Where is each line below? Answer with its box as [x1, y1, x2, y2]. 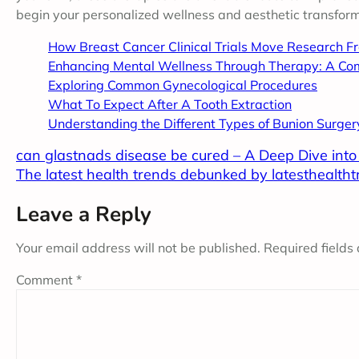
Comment [16, 272, 76, 288]
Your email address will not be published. [16, 240, 260, 256]
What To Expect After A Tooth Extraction [48, 96, 292, 113]
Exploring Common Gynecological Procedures [48, 77, 317, 94]
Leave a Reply [16, 200, 151, 229]
